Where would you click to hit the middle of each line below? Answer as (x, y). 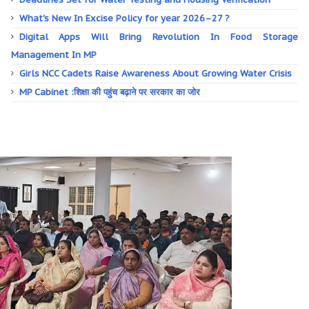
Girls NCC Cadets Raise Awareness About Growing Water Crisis (155, 73)
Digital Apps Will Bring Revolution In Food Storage (158, 37)
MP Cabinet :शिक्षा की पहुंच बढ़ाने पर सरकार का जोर (109, 92)
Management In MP (53, 55)
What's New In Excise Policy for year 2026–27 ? (124, 18)
